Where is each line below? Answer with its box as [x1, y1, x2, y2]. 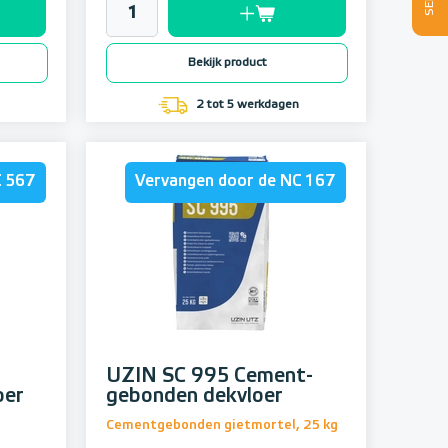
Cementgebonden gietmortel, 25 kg [106, 419, 338, 433]
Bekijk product [187, 57, 267, 70]
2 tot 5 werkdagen [193, 99, 299, 112]
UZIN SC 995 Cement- [106, 366, 313, 387]
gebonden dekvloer [106, 386, 283, 407]
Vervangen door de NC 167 [135, 174, 336, 191]
